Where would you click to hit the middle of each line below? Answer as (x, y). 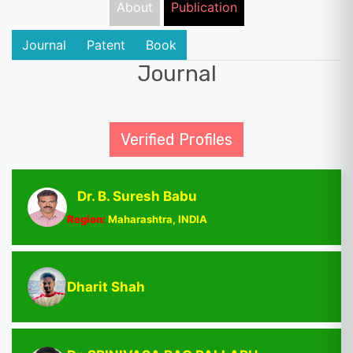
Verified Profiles (176, 139)
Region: (86, 219)
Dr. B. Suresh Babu (137, 196)
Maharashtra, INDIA (156, 219)
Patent (106, 45)
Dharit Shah (106, 286)
